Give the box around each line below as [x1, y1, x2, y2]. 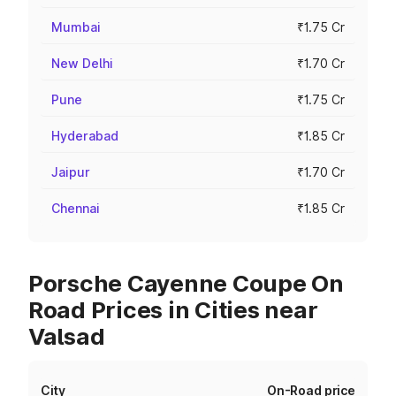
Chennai [51, 201, 100, 216]
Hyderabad [51, 128, 118, 143]
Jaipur [51, 164, 90, 179]
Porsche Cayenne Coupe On [28, 270, 344, 297]
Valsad [28, 323, 105, 350]
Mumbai [51, 19, 101, 34]
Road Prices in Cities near [28, 296, 318, 324]
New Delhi [51, 56, 113, 71]
